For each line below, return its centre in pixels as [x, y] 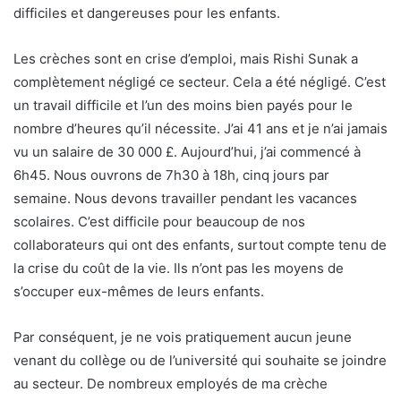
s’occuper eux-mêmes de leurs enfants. [139, 291]
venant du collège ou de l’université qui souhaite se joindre [200, 360]
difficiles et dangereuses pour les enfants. [147, 13]
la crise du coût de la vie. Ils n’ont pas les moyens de [179, 268]
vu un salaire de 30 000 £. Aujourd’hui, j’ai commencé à [187, 152]
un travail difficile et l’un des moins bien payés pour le [183, 105]
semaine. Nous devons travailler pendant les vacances [185, 198]
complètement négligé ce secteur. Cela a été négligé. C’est [200, 82]
